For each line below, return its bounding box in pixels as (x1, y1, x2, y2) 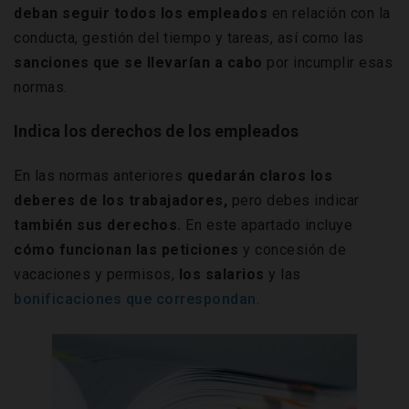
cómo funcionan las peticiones (14, 241, 239, 259)
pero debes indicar (231, 192, 360, 210)
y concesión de (238, 241, 346, 259)
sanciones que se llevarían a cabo (14, 54, 267, 72)
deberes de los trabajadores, (14, 192, 232, 210)
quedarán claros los (186, 167, 332, 185)
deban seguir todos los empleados (14, 5, 267, 23)
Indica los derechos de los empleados (14, 121, 299, 142)
